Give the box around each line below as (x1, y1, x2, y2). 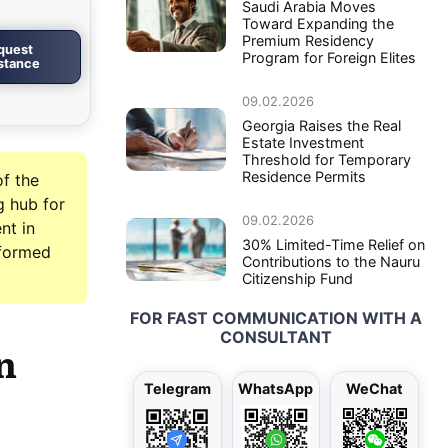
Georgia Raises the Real (242, 116, 401, 134)
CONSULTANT (220, 326, 332, 347)
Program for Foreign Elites (242, 48, 416, 66)
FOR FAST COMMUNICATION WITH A (130, 307, 422, 328)
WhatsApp (238, 379, 314, 397)
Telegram (143, 379, 211, 397)
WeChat (346, 379, 404, 397)
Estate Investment (242, 133, 364, 151)
